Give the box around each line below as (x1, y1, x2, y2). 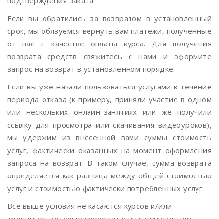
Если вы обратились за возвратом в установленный (7, 13, 212, 23)
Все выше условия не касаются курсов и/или (7, 201, 172, 211)
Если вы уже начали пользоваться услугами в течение (7, 82, 212, 91)
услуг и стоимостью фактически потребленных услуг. (7, 183, 204, 193)
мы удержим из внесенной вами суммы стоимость (7, 132, 212, 142)
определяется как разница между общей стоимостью (7, 171, 212, 180)
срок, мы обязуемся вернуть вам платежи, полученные (7, 26, 212, 36)
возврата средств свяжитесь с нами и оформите (7, 51, 212, 61)
